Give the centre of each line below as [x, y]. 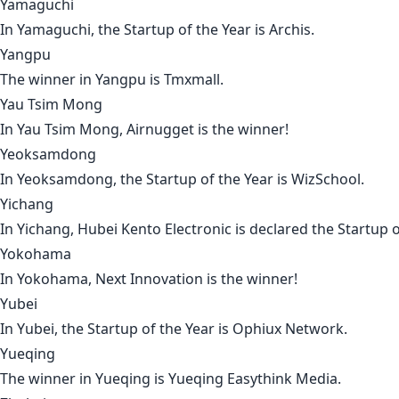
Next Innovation [149, 279]
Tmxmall [192, 80]
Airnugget [160, 130]
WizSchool [326, 179]
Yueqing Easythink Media [253, 379]
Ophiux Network [288, 329]
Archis [290, 30]
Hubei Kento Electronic [155, 229]
